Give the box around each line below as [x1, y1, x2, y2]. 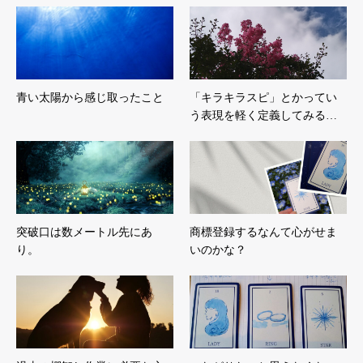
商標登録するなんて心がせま [190, 225, 337, 238]
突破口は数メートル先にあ [16, 225, 152, 238]
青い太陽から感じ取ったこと [16, 91, 164, 104]
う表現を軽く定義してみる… [190, 109, 337, 122]
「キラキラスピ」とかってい [190, 91, 337, 104]
